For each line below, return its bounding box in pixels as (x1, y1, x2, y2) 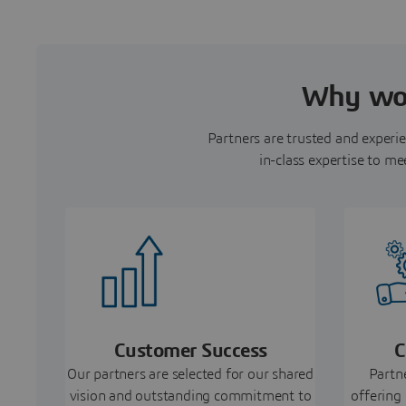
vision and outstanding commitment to (69, 388, 312, 403)
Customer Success (113, 340, 267, 361)
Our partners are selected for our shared (67, 366, 314, 382)
